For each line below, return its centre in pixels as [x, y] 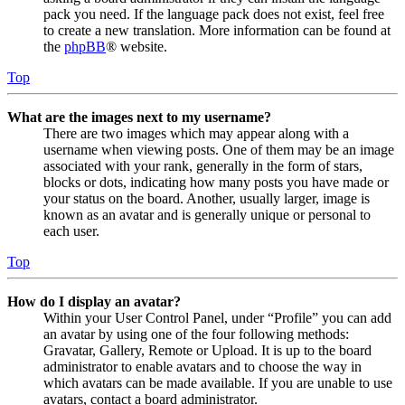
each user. [71, 231]
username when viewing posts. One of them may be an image [219, 149]
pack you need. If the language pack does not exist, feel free [214, 14]
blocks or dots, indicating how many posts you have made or [216, 182]
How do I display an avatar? [94, 301]
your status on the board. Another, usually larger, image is [207, 198]
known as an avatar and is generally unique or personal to [207, 214]
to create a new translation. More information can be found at [217, 30]
